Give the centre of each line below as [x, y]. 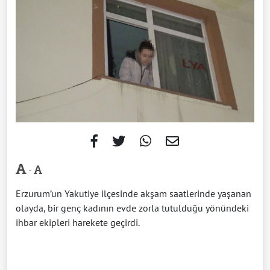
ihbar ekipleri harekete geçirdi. [78, 222]
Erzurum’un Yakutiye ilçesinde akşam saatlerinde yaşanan [133, 193]
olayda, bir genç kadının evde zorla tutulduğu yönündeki [132, 208]
